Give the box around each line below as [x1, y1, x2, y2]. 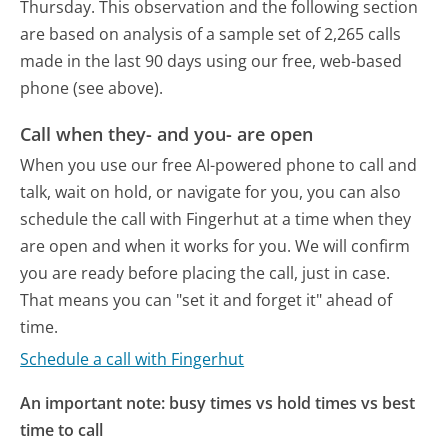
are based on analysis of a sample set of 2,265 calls [20, 23, 402, 46]
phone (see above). [20, 77, 164, 100]
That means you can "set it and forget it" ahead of [20, 288, 393, 311]
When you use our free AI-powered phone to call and [20, 153, 418, 176]
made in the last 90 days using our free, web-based [20, 50, 403, 73]
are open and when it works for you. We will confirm [20, 234, 411, 257]
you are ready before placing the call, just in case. [20, 261, 391, 284]
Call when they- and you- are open [20, 121, 314, 146]
